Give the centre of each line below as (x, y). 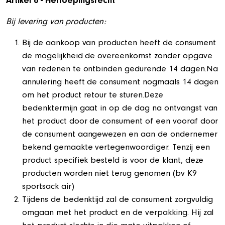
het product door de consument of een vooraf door (120, 122)
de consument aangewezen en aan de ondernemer (120, 135)
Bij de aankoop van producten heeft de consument (119, 44)
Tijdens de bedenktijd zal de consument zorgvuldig (118, 200)
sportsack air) (48, 187)
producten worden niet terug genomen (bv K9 (109, 174)
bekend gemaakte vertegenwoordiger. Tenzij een (116, 148)
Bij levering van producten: (56, 23)
